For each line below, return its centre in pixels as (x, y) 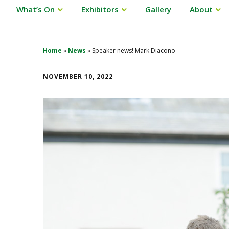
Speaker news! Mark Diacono (134, 50)
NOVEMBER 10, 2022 (78, 76)
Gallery (158, 9)
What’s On (36, 9)
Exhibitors (100, 9)
